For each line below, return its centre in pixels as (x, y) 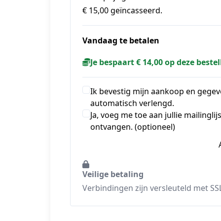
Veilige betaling (113, 174)
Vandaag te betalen (121, 40)
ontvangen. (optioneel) (133, 127)
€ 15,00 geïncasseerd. (122, 10)
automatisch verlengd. (132, 103)
